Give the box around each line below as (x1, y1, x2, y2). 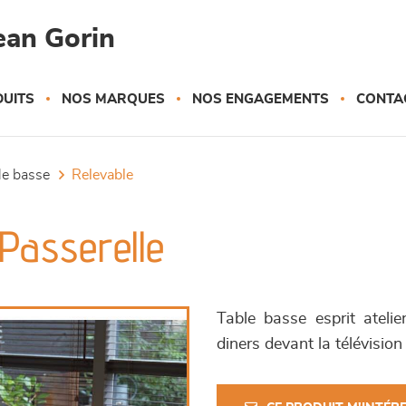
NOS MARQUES (62, 92, 165, 106)
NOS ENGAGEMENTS (192, 92, 329, 106)
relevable (82, 168, 133, 182)
